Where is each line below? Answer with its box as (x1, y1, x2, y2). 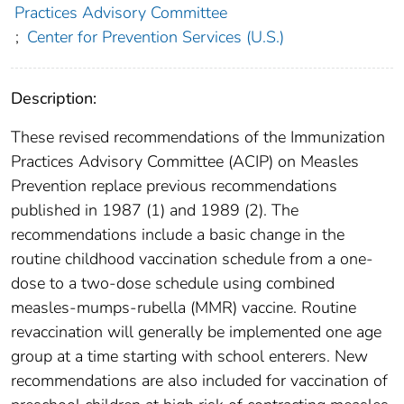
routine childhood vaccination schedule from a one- (11, 248, 373, 271)
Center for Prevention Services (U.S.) (26, 26, 284, 49)
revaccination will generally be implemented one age (11, 321, 381, 344)
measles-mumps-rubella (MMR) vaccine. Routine (11, 297, 356, 319)
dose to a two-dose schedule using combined (11, 272, 335, 295)
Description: (11, 87, 96, 110)
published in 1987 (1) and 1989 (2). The (11, 199, 298, 222)
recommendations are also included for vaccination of (11, 370, 388, 392)
